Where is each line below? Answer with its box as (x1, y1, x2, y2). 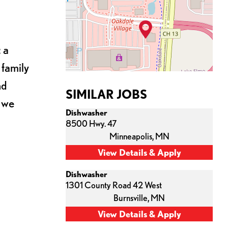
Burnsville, (113, 192, 151, 203)
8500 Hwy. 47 (66, 118, 117, 129)
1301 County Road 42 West (66, 180, 162, 190)
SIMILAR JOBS (66, 87, 147, 102)
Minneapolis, (109, 131, 155, 141)
